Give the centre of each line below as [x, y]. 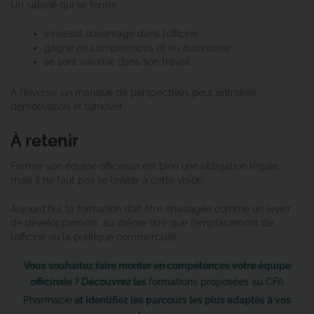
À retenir [45, 140]
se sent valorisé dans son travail [117, 61]
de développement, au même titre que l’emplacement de [142, 223]
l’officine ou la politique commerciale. [95, 237]
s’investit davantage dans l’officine [121, 33]
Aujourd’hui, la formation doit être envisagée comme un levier [151, 209]
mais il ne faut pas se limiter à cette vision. [108, 180]
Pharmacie [48, 300]
